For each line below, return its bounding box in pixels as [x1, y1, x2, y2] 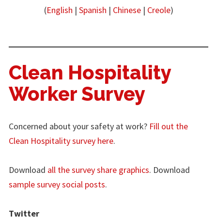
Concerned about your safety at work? [9, 121, 149, 132]
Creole [147, 4, 170, 16]
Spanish [78, 4, 107, 16]
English [46, 4, 73, 16]
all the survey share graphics [47, 164, 149, 176]
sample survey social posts [9, 179, 105, 190]
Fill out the [149, 121, 188, 132]
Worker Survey [9, 82, 145, 106]
